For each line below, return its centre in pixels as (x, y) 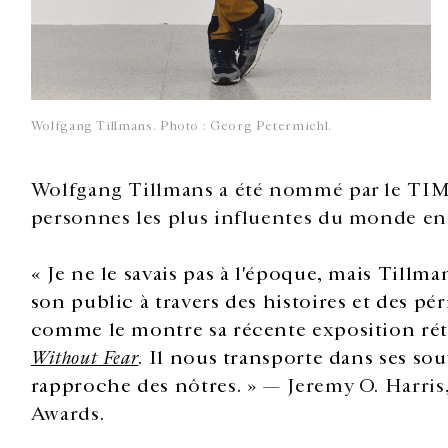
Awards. (67, 414)
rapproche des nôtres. (136, 386)
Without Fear (84, 358)
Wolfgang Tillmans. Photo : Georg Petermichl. (181, 126)
